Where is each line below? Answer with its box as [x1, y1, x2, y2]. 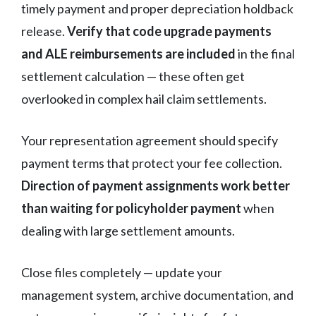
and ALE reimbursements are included [21, 45, 236, 61]
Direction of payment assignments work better [21, 177, 290, 193]
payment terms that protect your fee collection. [21, 154, 282, 171]
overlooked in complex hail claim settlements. [21, 90, 267, 107]
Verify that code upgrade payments [67, 23, 272, 39]
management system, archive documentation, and [21, 286, 293, 303]
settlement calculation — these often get [21, 68, 245, 84]
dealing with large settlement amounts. [21, 222, 235, 238]
